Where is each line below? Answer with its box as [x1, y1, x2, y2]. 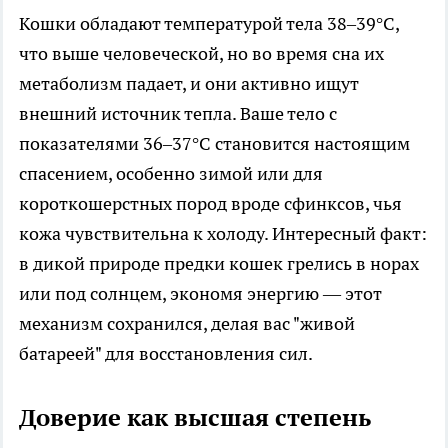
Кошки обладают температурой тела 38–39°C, [19, 11, 399, 35]
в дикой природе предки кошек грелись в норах [19, 251, 419, 275]
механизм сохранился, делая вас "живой [19, 311, 355, 335]
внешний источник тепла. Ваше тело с [19, 101, 337, 125]
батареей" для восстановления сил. [19, 341, 313, 365]
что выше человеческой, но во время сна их [19, 41, 384, 65]
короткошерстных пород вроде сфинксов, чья [19, 191, 402, 215]
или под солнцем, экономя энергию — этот [19, 281, 382, 305]
